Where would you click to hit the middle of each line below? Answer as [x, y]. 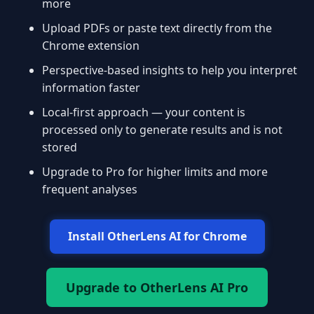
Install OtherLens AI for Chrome [157, 236]
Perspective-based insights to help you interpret [170, 70]
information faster [91, 88]
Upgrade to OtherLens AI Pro [157, 287]
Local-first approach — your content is [144, 112]
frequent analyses [90, 189]
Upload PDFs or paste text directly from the [157, 28]
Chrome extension [91, 46]
